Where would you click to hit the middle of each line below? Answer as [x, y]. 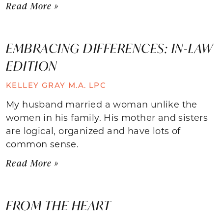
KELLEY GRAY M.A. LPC [56, 85]
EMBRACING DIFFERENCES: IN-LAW [110, 48]
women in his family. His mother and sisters [107, 117]
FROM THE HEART [58, 205]
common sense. [42, 144]
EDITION [32, 66]
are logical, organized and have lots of [93, 130]
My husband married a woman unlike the [102, 104]
